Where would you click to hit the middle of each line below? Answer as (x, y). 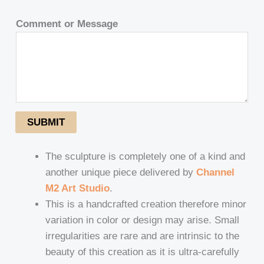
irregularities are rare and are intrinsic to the (143, 236)
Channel (216, 172)
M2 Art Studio (78, 188)
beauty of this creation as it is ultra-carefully (143, 252)
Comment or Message (67, 24)
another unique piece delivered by (121, 172)
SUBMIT (46, 122)
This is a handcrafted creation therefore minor (146, 204)
